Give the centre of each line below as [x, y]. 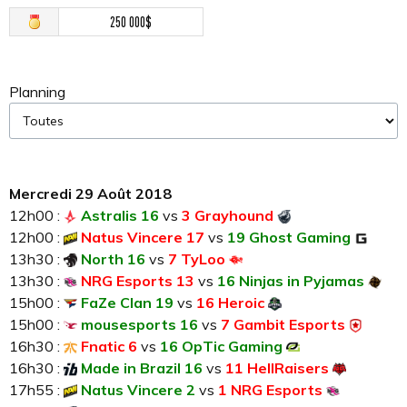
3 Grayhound [228, 216]
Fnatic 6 [109, 347]
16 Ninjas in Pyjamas [291, 281]
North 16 [113, 259]
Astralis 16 [120, 216]
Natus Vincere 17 [143, 238]
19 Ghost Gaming [289, 238]
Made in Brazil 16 [142, 368]
